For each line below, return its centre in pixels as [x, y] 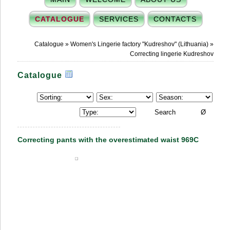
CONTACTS [175, 19]
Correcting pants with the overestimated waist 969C [108, 140]
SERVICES [119, 19]
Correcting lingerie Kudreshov [172, 54]
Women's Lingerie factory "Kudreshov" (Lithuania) [139, 44]
